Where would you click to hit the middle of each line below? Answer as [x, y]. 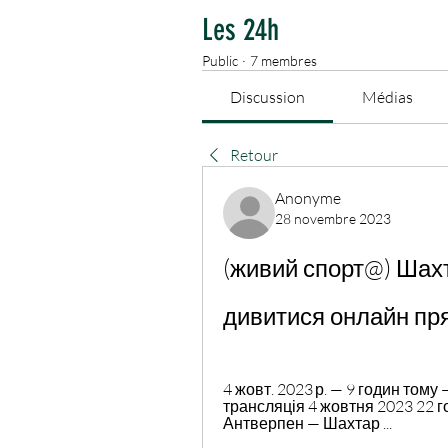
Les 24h [240, 30]
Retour [254, 155]
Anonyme [308, 198]
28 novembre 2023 [333, 219]
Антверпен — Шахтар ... [307, 423]
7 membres [283, 61]
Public [220, 61]
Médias [387, 97]
